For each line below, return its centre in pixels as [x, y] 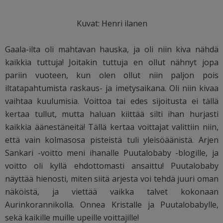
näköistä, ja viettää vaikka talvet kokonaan [112, 191]
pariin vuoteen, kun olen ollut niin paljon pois [112, 75]
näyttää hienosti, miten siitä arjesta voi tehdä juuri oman [112, 178]
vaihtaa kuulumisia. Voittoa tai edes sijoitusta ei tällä [112, 101]
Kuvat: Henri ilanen [112, 23]
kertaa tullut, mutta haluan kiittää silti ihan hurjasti [112, 114]
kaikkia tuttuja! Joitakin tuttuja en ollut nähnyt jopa [112, 62]
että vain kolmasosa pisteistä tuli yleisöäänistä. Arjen [112, 140]
